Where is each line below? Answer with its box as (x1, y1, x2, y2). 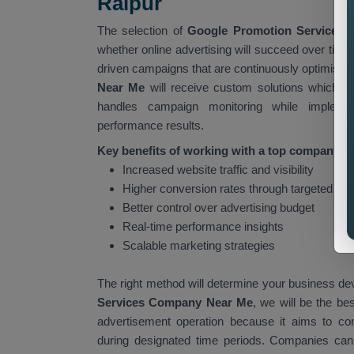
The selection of (97, 23, 183, 37)
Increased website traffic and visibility (122, 162, 314, 176)
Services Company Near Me (97, 295, 253, 309)
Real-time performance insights (122, 219, 284, 233)
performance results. (97, 118, 204, 132)
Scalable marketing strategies (122, 238, 275, 252)
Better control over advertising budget (122, 200, 314, 214)
